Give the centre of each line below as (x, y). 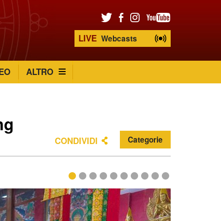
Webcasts (118, 38)
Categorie (145, 140)
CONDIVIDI (76, 141)
